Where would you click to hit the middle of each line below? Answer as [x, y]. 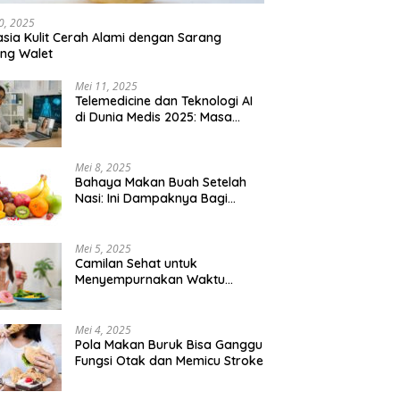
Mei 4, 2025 [104, 330]
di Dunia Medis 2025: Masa [154, 117]
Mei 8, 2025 [104, 168]
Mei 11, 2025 [107, 87]
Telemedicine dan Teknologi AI [164, 101]
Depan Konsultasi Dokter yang [167, 133]
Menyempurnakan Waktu [150, 280]
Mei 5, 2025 [104, 249]
